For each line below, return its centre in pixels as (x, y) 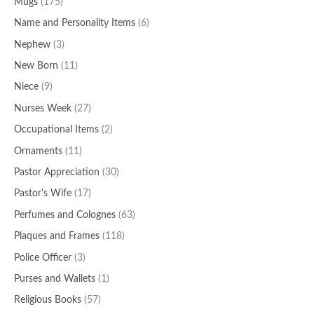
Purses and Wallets (55, 279)
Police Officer (43, 258)
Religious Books (48, 300)
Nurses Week (43, 108)
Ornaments (38, 151)
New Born (36, 66)
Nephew (32, 45)
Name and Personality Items (75, 23)
